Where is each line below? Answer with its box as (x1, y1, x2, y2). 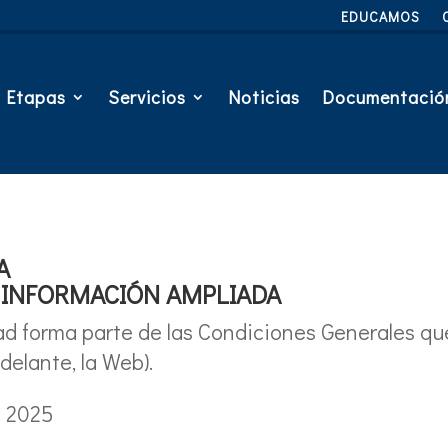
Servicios (107, 85, 186, 110)
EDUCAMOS (340, 7, 420, 26)
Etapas (5, 85, 66, 110)
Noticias (227, 85, 300, 110)
